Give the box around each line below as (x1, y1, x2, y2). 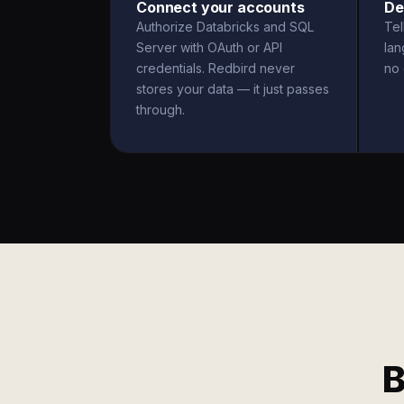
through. (136, 102, 185, 117)
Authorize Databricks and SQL (136, 19, 314, 34)
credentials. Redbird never (136, 60, 295, 76)
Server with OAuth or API (136, 40, 282, 55)
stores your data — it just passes (136, 81, 329, 96)
